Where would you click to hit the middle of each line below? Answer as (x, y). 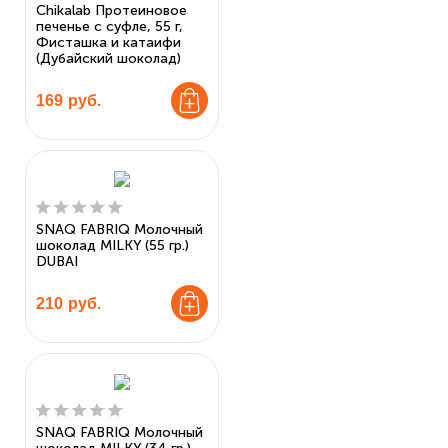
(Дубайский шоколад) (108, 58)
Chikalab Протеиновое (111, 10)
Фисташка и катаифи (108, 42)
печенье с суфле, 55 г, (109, 26)
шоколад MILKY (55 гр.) (112, 245)
